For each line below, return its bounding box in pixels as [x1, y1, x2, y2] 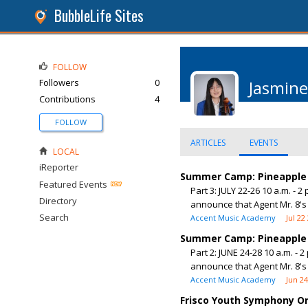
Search [39, 211, 69, 223]
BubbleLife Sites [54, 5, 144, 26]
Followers [39, 76, 79, 89]
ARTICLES [190, 137, 225, 148]
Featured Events [39, 178, 107, 190]
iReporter [39, 161, 78, 173]
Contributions [39, 93, 96, 105]
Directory [39, 195, 77, 207]
